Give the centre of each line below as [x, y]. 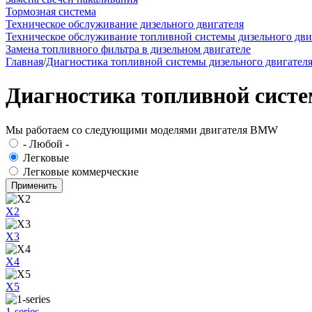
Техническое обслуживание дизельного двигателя [125, 24]
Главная [24, 62]
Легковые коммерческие [81, 171]
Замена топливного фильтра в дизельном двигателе [128, 49]
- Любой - [46, 143]
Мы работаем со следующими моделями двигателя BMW [142, 130]
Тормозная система [51, 11]
